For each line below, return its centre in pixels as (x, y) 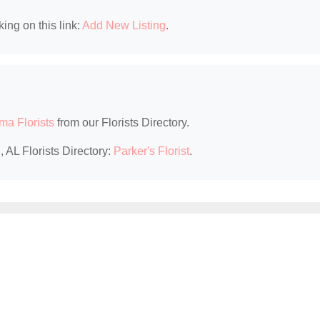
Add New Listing (124, 26)
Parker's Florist (151, 151)
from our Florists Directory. (122, 123)
